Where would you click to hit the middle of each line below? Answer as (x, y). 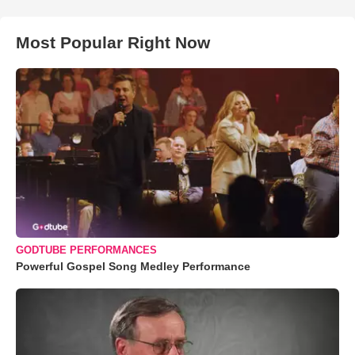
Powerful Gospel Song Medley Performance (133, 267)
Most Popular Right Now (113, 42)
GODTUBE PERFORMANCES (86, 250)
